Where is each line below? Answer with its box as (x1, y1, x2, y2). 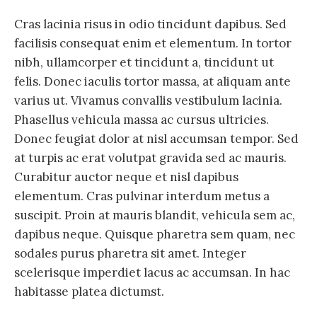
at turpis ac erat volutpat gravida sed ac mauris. (14, 150, 287, 166)
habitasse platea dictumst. (14, 284, 164, 300)
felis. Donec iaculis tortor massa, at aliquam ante (14, 74, 291, 90)
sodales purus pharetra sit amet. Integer (14, 246, 246, 262)
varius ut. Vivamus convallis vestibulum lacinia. (14, 93, 282, 109)
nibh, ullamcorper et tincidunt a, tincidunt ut (14, 54, 274, 71)
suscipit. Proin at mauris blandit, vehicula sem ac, (14, 207, 295, 224)
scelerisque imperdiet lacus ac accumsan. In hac (14, 265, 290, 281)
